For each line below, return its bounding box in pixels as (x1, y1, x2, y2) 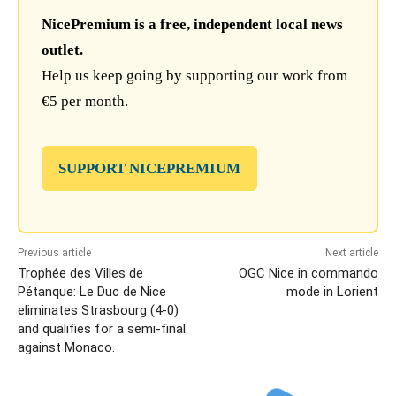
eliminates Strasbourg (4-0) (18, 302, 179, 319)
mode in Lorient (286, 284, 378, 301)
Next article (324, 247, 378, 260)
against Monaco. (18, 339, 115, 356)
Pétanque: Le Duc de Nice (18, 284, 166, 301)
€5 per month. (42, 93, 128, 110)
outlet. (42, 42, 83, 59)
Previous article (18, 247, 91, 260)
